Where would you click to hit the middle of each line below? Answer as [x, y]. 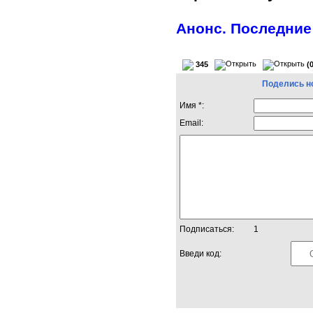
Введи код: [201, 253]
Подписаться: [207, 229]
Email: [191, 123]
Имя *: [192, 105]
